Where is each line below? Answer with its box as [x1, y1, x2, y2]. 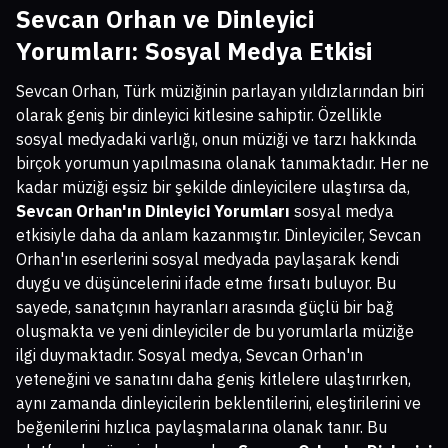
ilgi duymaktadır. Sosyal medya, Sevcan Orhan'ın [16, 345, 363, 366]
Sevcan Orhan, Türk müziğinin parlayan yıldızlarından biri [16, 81, 424, 102]
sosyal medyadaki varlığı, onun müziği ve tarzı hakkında [16, 129, 417, 150]
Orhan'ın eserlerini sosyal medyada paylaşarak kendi [16, 249, 399, 270]
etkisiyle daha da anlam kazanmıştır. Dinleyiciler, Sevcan [16, 225, 421, 246]
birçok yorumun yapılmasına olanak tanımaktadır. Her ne [16, 153, 429, 174]
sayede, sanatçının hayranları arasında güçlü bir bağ [16, 297, 394, 318]
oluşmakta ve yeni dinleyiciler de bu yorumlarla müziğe [16, 321, 414, 342]
